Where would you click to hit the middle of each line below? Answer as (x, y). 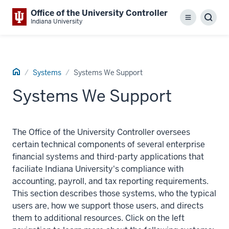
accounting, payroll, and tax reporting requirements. (110, 181)
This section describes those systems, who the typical (114, 193)
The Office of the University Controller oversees (101, 132)
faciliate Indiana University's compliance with (98, 169)
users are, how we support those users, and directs (108, 206)
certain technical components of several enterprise (109, 144)
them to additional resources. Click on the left (98, 218)
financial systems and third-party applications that (108, 157)
